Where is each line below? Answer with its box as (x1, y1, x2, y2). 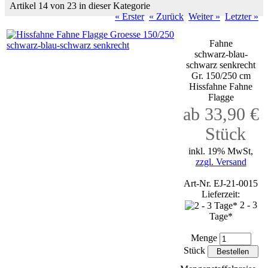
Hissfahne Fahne (189, 81, 252, 92)
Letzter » (225, 11, 258, 22)
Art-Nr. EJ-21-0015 (184, 178, 258, 188)
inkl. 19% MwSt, (188, 146, 253, 156)
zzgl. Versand (195, 157, 246, 167)
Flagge (208, 92, 234, 102)
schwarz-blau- (194, 49, 248, 59)
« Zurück (149, 11, 184, 22)
